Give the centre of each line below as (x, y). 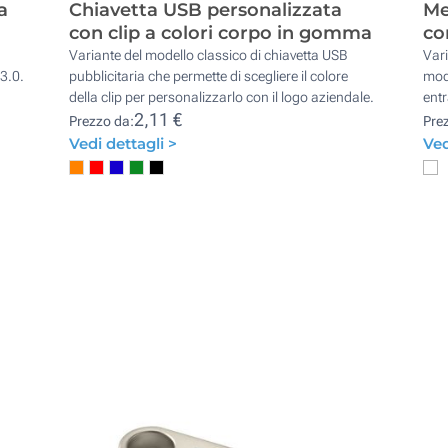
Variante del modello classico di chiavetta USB (208, 54)
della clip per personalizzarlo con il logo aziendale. (222, 96)
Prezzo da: (102, 120)
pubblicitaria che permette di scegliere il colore (209, 75)
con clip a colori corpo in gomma (221, 32)
